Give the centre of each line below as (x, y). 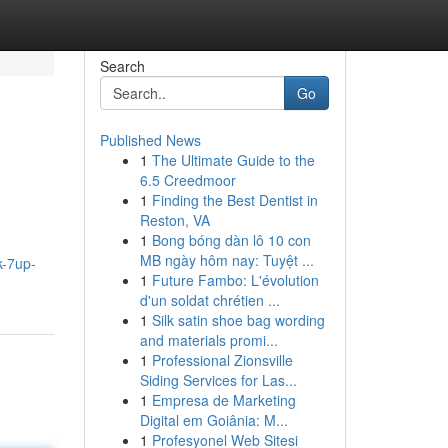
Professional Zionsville (222, 360)
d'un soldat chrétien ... (209, 300)
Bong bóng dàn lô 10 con (231, 240)
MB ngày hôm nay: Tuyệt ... (226, 260)
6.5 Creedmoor (187, 180)
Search (122, 66)
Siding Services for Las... (218, 380)
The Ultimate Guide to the (233, 160)
